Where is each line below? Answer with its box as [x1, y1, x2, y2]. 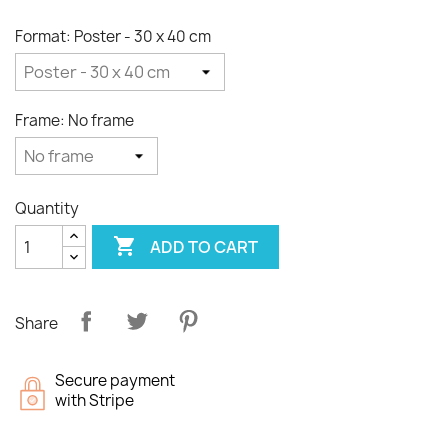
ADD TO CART [150, 235, 259, 258]
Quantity [15, 198, 79, 219]
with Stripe [55, 390, 134, 411]
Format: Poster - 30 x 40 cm [15, 26, 211, 47]
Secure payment [55, 370, 175, 391]
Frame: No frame [15, 110, 134, 131]
